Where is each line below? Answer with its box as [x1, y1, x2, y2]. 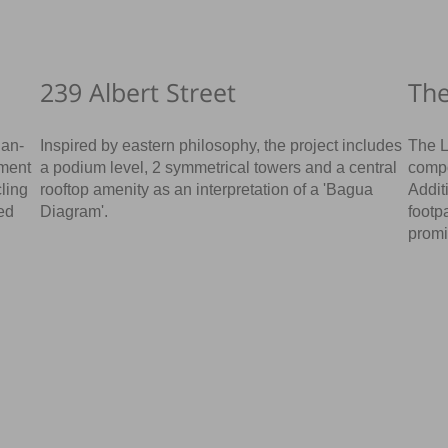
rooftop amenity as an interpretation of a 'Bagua [40, 180, 374, 198]
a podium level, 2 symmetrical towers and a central [40, 158, 398, 176]
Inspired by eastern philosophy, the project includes [40, 136, 403, 154]
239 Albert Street [40, 74, 237, 109]
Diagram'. [40, 202, 109, 220]
